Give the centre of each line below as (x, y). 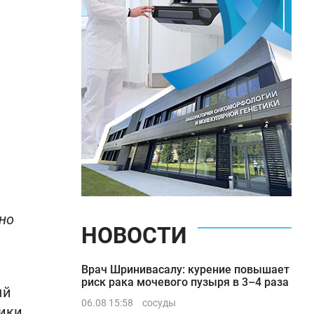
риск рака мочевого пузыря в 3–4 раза (185, 282)
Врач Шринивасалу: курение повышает (185, 269)
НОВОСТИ (134, 235)
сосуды (159, 303)
